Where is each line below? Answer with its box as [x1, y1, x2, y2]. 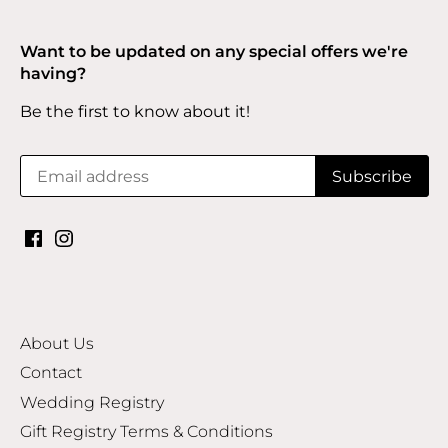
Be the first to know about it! [20, 102, 250, 122]
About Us [20, 333, 94, 353]
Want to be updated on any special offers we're [20, 42, 408, 62]
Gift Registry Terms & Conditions [20, 422, 273, 442]
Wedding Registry [20, 393, 164, 413]
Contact [20, 363, 82, 383]
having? [20, 64, 86, 84]
